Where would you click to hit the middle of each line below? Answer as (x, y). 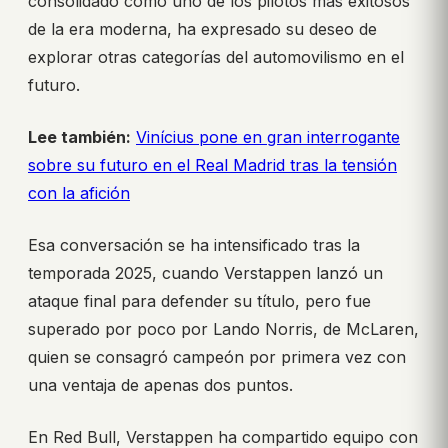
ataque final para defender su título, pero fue (199, 301)
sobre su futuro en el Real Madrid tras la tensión (212, 165)
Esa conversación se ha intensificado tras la (194, 245)
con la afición (79, 193)
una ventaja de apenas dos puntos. (160, 385)
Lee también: (79, 137)
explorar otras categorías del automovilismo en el (216, 57)
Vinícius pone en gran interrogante (268, 137)
